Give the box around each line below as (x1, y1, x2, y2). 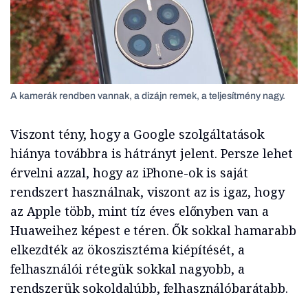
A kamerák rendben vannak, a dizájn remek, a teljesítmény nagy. (10, 90, 285, 101)
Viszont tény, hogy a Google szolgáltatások (10, 125, 265, 142)
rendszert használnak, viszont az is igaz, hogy (10, 183, 285, 200)
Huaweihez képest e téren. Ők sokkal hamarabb (10, 221, 296, 239)
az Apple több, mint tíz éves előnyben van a (10, 202, 269, 219)
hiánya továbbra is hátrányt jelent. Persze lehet (10, 144, 294, 162)
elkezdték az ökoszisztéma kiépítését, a (10, 241, 245, 258)
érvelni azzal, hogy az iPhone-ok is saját (10, 164, 249, 181)
